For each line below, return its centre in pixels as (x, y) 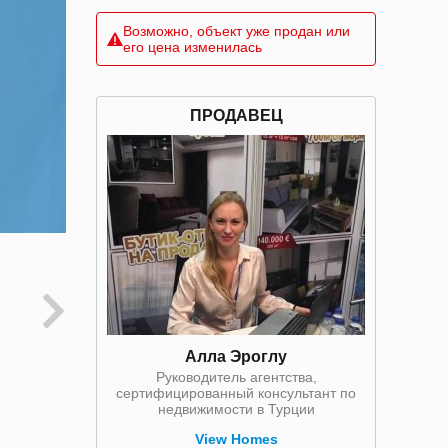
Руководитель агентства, (236, 377)
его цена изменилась (192, 47)
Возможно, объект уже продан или (236, 31)
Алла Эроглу (236, 356)
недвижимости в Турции (236, 409)
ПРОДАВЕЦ (236, 115)
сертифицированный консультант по (236, 393)
